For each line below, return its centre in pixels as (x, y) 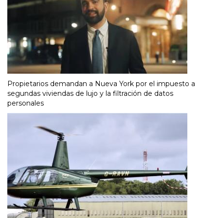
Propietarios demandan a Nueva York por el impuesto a (101, 83)
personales (26, 103)
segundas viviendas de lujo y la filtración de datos (90, 93)
